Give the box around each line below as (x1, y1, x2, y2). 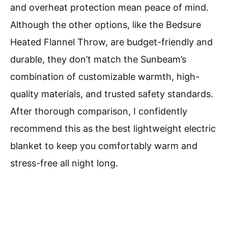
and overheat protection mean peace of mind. (10, 2, 209, 13)
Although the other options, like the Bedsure (10, 19, 201, 31)
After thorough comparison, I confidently (10, 106, 187, 117)
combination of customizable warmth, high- (10, 71, 199, 82)
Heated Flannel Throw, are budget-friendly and (10, 37, 213, 48)
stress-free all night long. (10, 158, 118, 169)
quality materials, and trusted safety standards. (10, 89, 213, 100)
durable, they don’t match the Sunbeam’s (10, 54, 186, 65)
